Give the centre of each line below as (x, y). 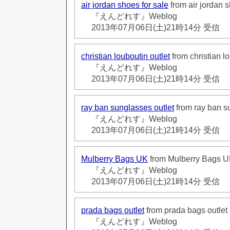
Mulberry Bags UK (114, 159)
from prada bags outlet (186, 210)
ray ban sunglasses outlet (128, 107)
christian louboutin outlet (126, 56)
